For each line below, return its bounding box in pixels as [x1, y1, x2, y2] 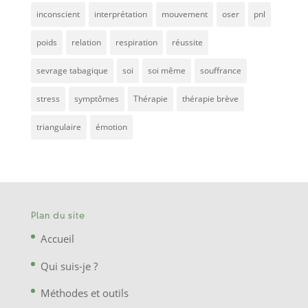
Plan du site [30, 212, 85, 221]
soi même [147, 65, 186, 77]
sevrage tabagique [36, 65, 108, 77]
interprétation [93, 8, 147, 21]
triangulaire [36, 121, 81, 133]
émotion [95, 121, 127, 133]
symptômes [74, 93, 119, 105]
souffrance [199, 65, 241, 77]
